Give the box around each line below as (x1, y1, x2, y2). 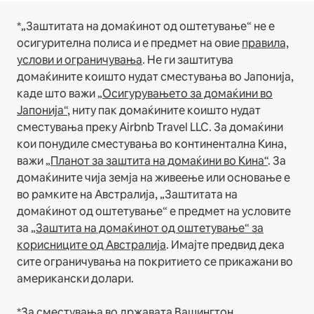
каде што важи (17, 86, 97, 101)
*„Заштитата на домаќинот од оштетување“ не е (17, 18, 275, 34)
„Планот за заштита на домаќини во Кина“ (46, 153, 268, 168)
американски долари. (17, 271, 134, 286)
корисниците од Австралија (17, 237, 166, 252)
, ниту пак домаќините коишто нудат (67, 102, 261, 118)
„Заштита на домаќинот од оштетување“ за (31, 220, 264, 235)
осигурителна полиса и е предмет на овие (17, 35, 242, 50)
